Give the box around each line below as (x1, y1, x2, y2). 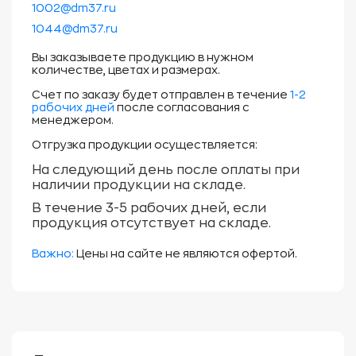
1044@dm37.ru (32, 23, 118, 34)
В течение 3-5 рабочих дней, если (32, 202, 266, 215)
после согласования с (114, 102, 250, 113)
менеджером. (32, 114, 114, 126)
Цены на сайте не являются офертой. (74, 248, 297, 259)
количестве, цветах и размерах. (32, 64, 220, 75)
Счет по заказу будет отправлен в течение (32, 89, 290, 100)
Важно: (32, 248, 74, 259)
